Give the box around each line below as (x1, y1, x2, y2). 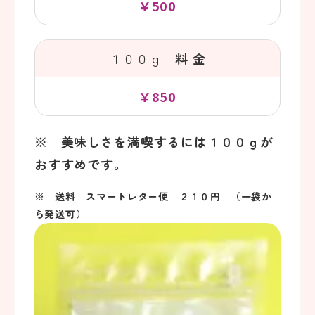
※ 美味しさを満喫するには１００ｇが (34, 132, 274, 151)
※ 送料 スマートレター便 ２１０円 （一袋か (34, 188, 272, 203)
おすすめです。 (34, 155, 128, 174)
